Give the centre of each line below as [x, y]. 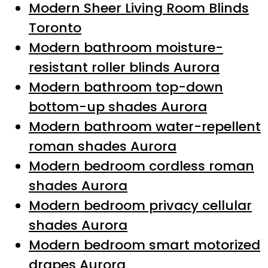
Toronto [55, 28]
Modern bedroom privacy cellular [140, 205]
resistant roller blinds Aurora [124, 67]
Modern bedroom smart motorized [144, 245]
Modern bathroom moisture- [126, 47]
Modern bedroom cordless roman [141, 166]
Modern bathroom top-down [126, 87]
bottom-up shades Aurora [118, 106]
